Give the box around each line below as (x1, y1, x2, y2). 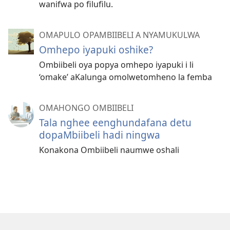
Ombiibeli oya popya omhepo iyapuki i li (39, 59, 194, 70)
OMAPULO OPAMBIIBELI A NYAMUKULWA (39, 29, 200, 41)
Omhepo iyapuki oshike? (39, 42, 153, 56)
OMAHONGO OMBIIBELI (39, 102, 133, 113)
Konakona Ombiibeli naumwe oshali (39, 144, 179, 156)
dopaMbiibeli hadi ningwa (39, 127, 160, 142)
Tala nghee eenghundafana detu (39, 115, 191, 129)
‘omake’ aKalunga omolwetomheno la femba (39, 71, 212, 83)
